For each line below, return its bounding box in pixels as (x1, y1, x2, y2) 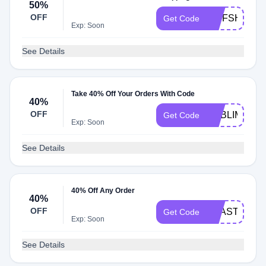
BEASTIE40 (207, 207, 258, 217)
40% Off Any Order (71, 186, 135, 195)
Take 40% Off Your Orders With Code (71, 90, 195, 98)
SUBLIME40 (207, 110, 259, 120)
